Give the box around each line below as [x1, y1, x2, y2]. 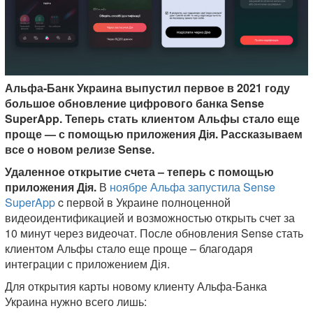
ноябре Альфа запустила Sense [110, 179, 275, 196]
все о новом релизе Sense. [5, 141, 154, 158]
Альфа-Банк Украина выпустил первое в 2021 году [5, 80, 290, 96]
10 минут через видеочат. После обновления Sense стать [5, 225, 303, 242]
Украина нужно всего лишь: [5, 293, 147, 310]
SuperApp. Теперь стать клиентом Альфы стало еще [5, 110, 300, 127]
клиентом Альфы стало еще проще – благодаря [5, 240, 253, 257]
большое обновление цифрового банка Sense [5, 95, 264, 112]
